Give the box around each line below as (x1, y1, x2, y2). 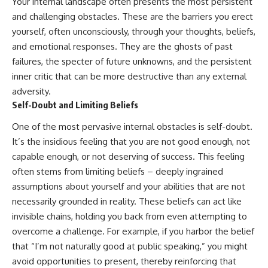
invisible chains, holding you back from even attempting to (12, 211, 247, 223)
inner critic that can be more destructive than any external (12, 70, 246, 82)
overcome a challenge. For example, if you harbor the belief (12, 226, 254, 237)
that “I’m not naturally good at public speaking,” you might (12, 240, 248, 252)
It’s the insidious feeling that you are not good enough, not (12, 136, 250, 148)
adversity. (12, 85, 51, 97)
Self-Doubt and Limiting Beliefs (12, 99, 138, 110)
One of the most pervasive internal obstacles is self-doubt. (12, 121, 252, 133)
